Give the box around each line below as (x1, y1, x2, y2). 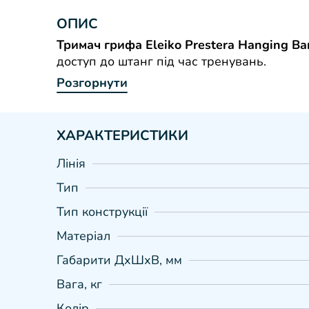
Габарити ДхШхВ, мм (57, 252, 182, 268)
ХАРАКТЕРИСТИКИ (57, 126, 188, 145)
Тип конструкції (57, 203, 148, 220)
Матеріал (57, 228, 110, 244)
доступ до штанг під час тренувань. (57, 53, 266, 70)
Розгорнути (57, 74, 128, 91)
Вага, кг (57, 276, 102, 292)
